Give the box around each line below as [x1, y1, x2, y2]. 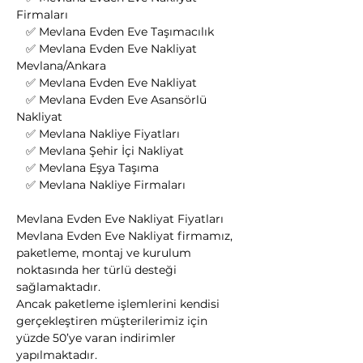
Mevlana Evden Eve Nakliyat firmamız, [16, 228, 236, 243]
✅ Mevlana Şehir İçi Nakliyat [26, 143, 184, 158]
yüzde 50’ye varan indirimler [16, 331, 179, 345]
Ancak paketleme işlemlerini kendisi [16, 297, 223, 311]
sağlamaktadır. [16, 280, 100, 294]
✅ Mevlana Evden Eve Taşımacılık [26, 24, 214, 39]
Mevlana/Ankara [16, 58, 106, 73]
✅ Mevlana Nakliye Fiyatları [26, 126, 180, 141]
